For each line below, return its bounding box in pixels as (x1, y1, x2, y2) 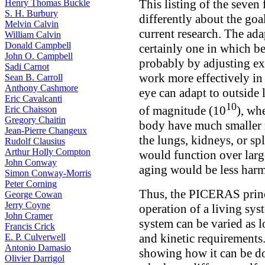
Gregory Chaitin (5, 115, 66, 125)
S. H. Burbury (5, 8, 58, 18)
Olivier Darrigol (5, 253, 64, 263)
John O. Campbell (5, 51, 73, 61)
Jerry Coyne (5, 200, 50, 210)
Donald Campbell (5, 40, 71, 50)
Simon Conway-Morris (5, 168, 91, 178)
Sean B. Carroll (5, 72, 63, 82)
